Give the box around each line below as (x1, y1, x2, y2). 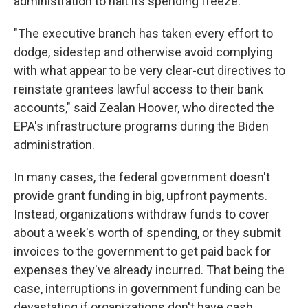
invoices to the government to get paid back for (14, 244, 271, 258)
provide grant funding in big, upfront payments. (14, 188, 267, 203)
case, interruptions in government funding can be (14, 281, 281, 296)
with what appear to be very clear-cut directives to (14, 63, 285, 78)
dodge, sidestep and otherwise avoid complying (14, 45, 273, 59)
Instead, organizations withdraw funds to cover (14, 207, 269, 221)
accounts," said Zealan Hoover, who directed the (14, 100, 274, 115)
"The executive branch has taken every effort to (14, 26, 273, 41)
